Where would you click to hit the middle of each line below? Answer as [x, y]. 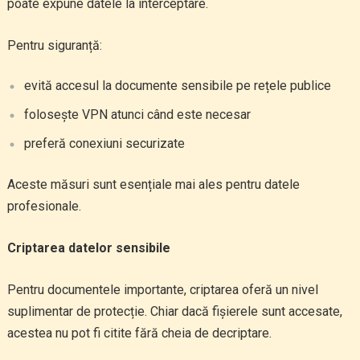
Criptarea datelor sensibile [88, 248]
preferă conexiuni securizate [104, 143]
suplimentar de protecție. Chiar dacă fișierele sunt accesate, [174, 311]
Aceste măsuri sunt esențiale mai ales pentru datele [153, 184]
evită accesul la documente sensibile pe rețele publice [177, 86]
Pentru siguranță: [54, 45]
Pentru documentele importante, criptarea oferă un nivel [162, 290]
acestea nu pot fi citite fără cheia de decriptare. [139, 333]
